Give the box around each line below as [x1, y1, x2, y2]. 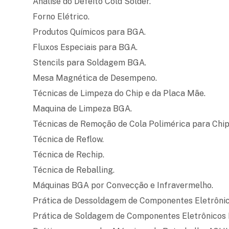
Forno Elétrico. [33, 11, 90, 21]
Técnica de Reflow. [33, 134, 104, 144]
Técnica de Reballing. [33, 165, 115, 175]
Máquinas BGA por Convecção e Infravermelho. [33, 180, 214, 190]
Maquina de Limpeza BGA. [33, 103, 132, 113]
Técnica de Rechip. [33, 149, 105, 159]
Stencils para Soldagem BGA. [33, 57, 147, 67]
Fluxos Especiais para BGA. [33, 42, 138, 52]
